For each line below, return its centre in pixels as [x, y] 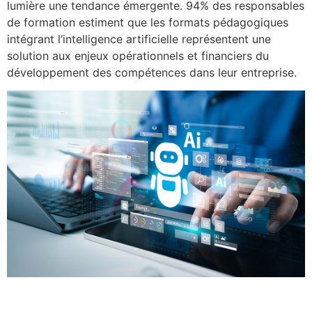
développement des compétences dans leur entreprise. [152, 72]
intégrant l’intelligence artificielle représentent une [139, 39]
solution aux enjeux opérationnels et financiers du [138, 56]
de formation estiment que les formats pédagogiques [148, 22]
